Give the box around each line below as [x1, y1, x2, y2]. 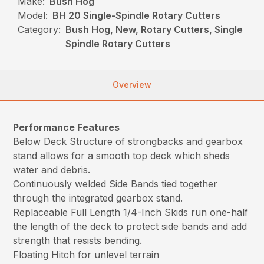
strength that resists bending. [13, 235, 143, 247]
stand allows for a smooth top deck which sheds [13, 150, 230, 162]
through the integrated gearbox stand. [13, 192, 183, 204]
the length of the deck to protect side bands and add [13, 220, 247, 233]
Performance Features [13, 121, 120, 134]
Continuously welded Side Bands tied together [13, 178, 218, 190]
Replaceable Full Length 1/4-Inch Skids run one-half [13, 206, 249, 219]
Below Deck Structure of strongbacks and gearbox [13, 136, 243, 148]
